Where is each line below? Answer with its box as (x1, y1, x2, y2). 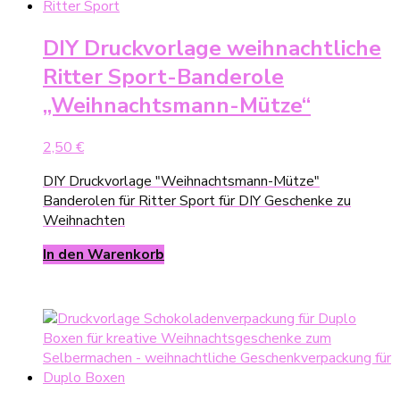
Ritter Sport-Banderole (43, 62, 284, 92)
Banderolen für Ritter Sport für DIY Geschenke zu (43, 191, 351, 212)
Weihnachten (43, 211, 125, 231)
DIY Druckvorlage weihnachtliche (43, 34, 381, 63)
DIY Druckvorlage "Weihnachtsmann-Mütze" (43, 171, 320, 192)
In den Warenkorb (43, 245, 164, 265)
